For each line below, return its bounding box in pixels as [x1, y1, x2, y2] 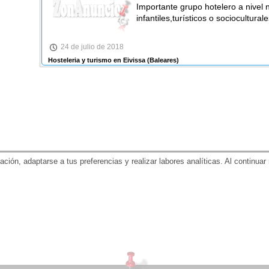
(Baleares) [145, 56, 179, 64]
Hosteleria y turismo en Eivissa [47, 56, 145, 64]
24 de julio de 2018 [60, 43, 124, 52]
